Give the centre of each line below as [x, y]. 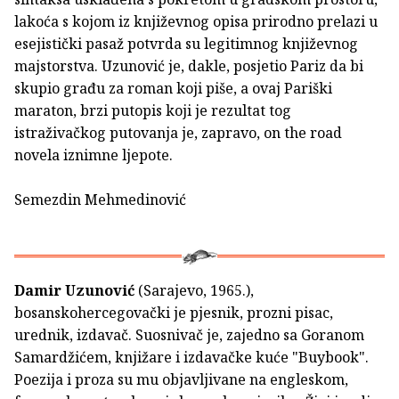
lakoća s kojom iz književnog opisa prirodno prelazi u [196, 21]
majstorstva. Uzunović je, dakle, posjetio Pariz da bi [189, 65]
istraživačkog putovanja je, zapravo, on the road [178, 132]
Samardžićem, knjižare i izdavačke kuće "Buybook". [191, 357]
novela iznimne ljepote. [94, 155]
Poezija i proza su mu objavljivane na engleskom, [181, 379]
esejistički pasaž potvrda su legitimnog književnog [186, 43]
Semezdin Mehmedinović [100, 199]
